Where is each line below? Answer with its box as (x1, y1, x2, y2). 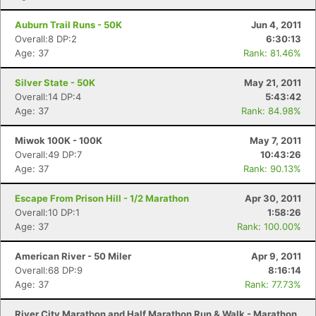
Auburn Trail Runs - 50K (15, 19, 122, 30)
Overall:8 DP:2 (15, 33, 77, 44)
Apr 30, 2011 (245, 193, 301, 204)
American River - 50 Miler (15, 250, 131, 262)
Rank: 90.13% (243, 163, 301, 174)
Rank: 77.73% (245, 279, 301, 290)
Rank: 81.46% (243, 47, 301, 59)
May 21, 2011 (244, 77, 301, 88)
